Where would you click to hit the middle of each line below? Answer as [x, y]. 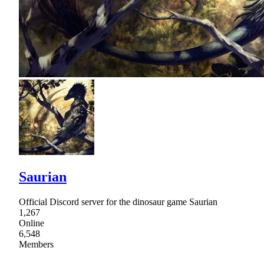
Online [32, 223]
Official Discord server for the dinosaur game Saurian [118, 202]
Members [36, 244]
